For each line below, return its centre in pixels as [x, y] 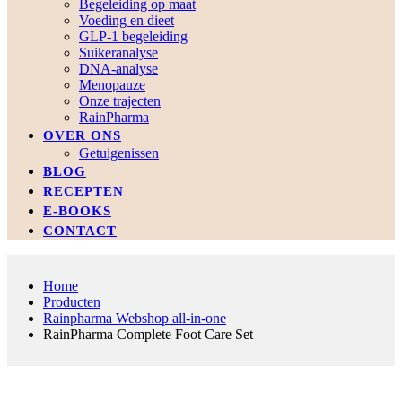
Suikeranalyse [118, 52]
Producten [72, 301]
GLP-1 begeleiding [133, 36]
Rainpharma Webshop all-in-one [135, 318]
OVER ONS [82, 135]
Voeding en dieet [127, 20]
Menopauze [112, 84]
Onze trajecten [120, 100]
